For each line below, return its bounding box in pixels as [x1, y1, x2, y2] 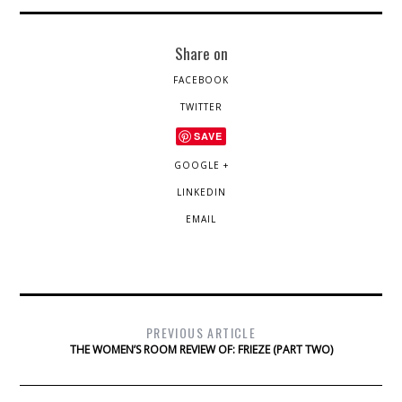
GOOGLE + [173, 159, 229, 172]
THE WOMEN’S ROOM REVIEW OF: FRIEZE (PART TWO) [69, 342, 333, 358]
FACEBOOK [173, 74, 229, 87]
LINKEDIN [176, 186, 226, 199]
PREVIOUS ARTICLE [145, 323, 257, 343]
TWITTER [179, 100, 223, 114]
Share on [174, 41, 228, 66]
